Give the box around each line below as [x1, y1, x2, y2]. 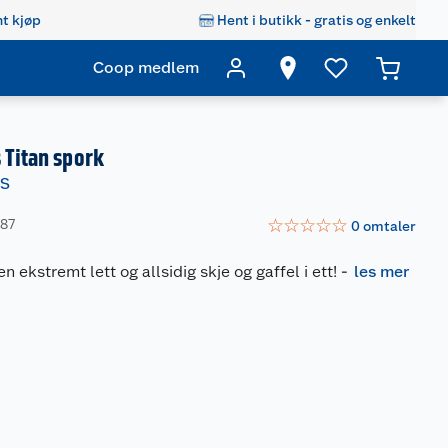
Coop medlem [93, 58, 199, 77]
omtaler [363, 217, 416, 234]
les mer [354, 262, 410, 281]
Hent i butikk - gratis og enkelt [217, 11, 416, 28]
